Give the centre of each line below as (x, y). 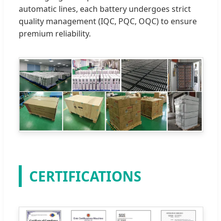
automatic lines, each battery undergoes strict (105, 9)
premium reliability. (55, 34)
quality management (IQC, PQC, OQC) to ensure (108, 21)
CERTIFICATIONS (85, 176)
